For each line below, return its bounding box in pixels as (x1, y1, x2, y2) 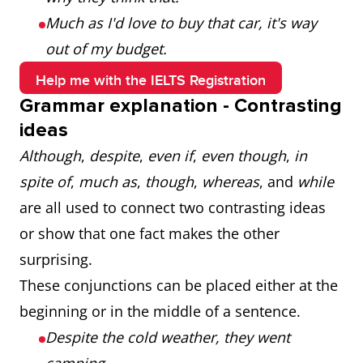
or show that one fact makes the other (19, 224, 280, 243)
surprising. (19, 250, 92, 269)
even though (201, 146, 286, 165)
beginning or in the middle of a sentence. (19, 301, 301, 321)
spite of (19, 172, 70, 191)
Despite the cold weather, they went (45, 327, 290, 347)
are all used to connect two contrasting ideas (19, 198, 326, 217)
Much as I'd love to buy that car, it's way (45, 13, 317, 32)
